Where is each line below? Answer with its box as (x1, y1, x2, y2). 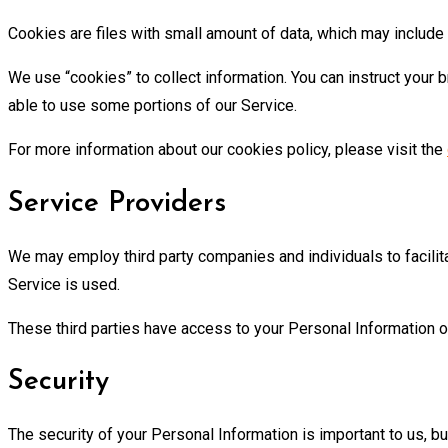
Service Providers (8, 189, 226, 218)
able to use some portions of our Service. (8, 96, 297, 116)
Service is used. (8, 274, 120, 294)
